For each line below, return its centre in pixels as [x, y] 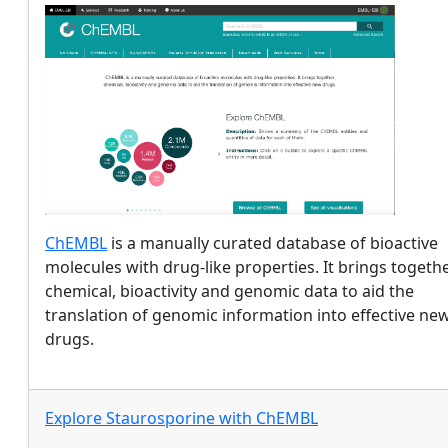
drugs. [69, 339]
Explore [75, 418]
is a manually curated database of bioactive [272, 243]
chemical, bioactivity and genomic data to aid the [229, 291]
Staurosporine [160, 418]
